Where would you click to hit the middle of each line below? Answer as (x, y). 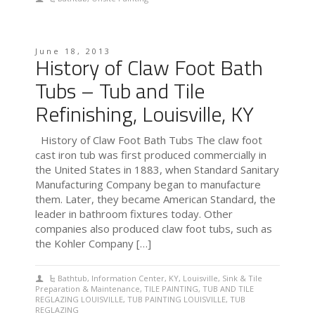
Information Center (128, 278)
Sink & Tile (243, 278)
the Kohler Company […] (93, 244)
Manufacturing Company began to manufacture (148, 185)
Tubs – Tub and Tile (120, 91)
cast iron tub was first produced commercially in (151, 155)
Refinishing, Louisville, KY (144, 114)
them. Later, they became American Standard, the (155, 199)
